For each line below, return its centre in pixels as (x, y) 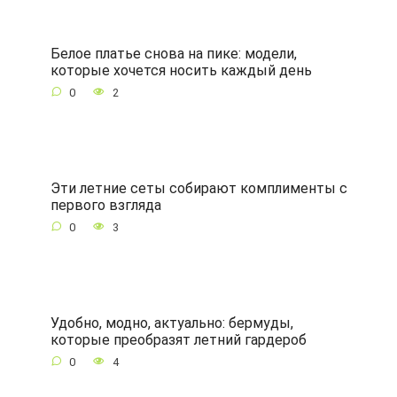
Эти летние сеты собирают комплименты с (198, 188)
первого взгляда (105, 205)
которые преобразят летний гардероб (178, 339)
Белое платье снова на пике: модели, (173, 53)
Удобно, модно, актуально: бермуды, (171, 323)
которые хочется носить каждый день (181, 70)
